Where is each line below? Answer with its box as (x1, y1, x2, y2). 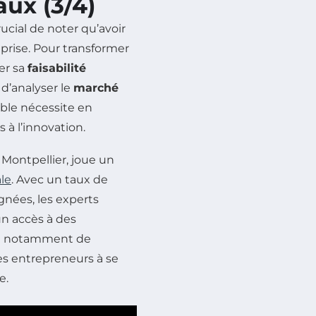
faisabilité (28, 61, 86, 75)
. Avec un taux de (11, 173, 108, 187)
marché (73, 81, 119, 95)
